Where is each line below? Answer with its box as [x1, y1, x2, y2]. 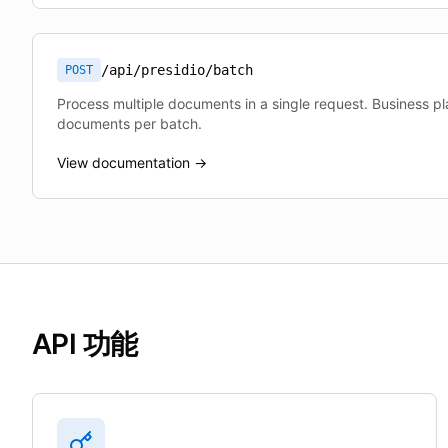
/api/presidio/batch [101, 62, 253, 78]
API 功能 [32, 327, 138, 361]
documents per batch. [57, 115, 202, 132]
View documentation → [57, 154, 207, 171]
